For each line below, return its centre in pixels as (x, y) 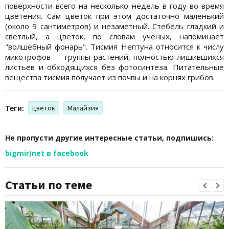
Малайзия (83, 108)
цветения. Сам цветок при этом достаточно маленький (114, 16)
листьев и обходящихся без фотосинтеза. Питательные (114, 67)
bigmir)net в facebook (47, 153)
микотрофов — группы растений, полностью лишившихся (114, 56)
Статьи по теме (49, 185)
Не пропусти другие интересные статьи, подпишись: (109, 138)
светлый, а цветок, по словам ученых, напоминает (114, 36)
